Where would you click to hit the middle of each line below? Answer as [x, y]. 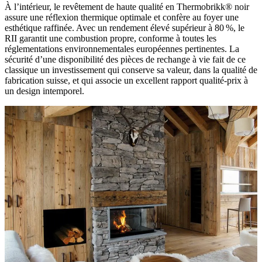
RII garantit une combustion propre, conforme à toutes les [111, 38]
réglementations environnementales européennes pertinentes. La [122, 49]
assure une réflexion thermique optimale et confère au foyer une [122, 17]
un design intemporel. [44, 91]
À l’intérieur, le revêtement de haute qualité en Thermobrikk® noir [127, 6]
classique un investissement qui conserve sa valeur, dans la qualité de [131, 70]
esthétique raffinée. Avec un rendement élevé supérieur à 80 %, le [125, 27]
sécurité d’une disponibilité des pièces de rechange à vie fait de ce [125, 59]
